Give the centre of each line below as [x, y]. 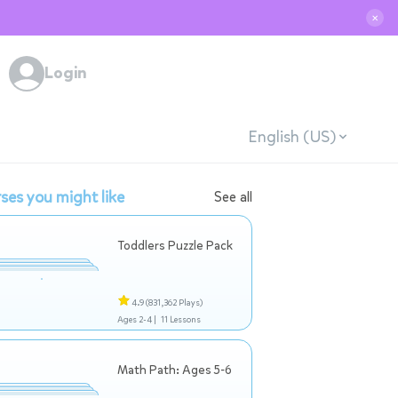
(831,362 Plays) [174, 302]
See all [233, 197]
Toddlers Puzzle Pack [175, 246]
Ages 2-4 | [137, 319]
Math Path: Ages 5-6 [175, 370]
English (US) [291, 136]
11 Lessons [180, 319]
